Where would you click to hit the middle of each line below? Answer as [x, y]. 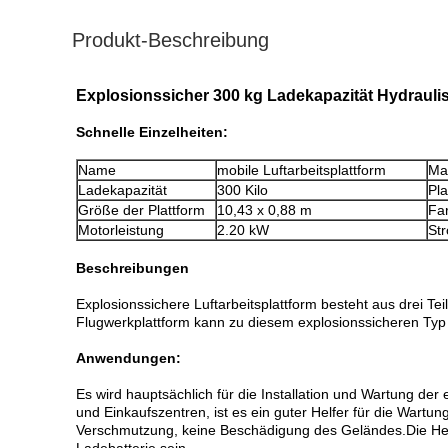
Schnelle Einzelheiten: [152, 132]
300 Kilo [242, 190]
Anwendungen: [128, 358]
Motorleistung [121, 230]
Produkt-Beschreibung [170, 40]
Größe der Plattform [141, 210]
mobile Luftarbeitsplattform [301, 170]
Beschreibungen [132, 268]
